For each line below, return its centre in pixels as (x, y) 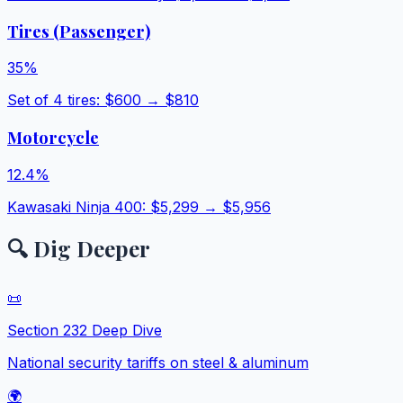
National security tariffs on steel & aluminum (158, 362)
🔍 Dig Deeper (79, 248)
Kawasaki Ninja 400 (75, 206)
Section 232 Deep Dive (85, 330)
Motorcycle (53, 138)
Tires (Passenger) (79, 31)
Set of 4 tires (52, 100)
